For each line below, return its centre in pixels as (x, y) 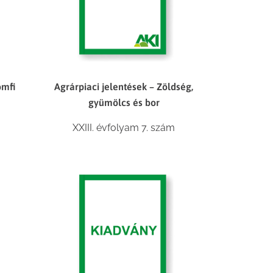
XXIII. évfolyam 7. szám (124, 127)
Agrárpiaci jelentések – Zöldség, (124, 86)
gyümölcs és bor (124, 102)
